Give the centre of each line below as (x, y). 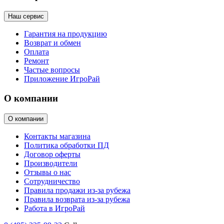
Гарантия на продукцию (65, 34)
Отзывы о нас (47, 172)
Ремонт (36, 61)
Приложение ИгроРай (62, 79)
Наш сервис (26, 16)
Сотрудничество (52, 181)
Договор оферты (52, 154)
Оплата (36, 52)
